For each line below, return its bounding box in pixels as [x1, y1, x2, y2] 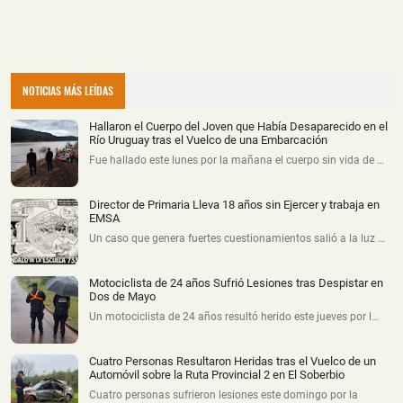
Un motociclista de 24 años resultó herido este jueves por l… [89, 310, 379, 324]
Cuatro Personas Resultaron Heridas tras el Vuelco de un [89, 354, 376, 369]
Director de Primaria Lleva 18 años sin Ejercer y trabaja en [89, 198, 380, 212]
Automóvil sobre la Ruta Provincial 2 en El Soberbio [89, 368, 345, 382]
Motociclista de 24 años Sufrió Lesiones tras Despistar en [89, 276, 383, 291]
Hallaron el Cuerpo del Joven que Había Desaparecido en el [89, 120, 388, 134]
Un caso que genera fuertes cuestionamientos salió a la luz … [89, 232, 385, 246]
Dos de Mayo [89, 290, 156, 304]
